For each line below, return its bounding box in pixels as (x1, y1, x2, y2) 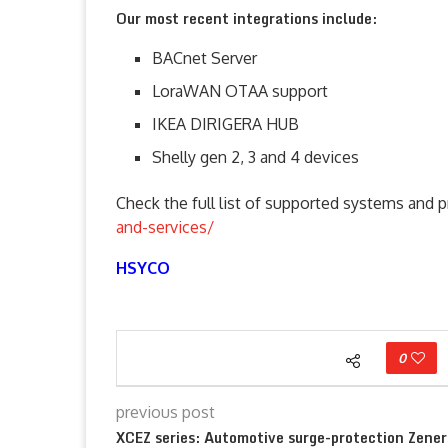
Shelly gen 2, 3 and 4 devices (152, 147, 359, 167)
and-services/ (116, 217, 214, 237)
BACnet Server (152, 48, 257, 68)
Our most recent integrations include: (116, 7, 377, 30)
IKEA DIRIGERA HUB (152, 114, 299, 134)
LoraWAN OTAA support (152, 81, 328, 101)
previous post (116, 402, 215, 422)
